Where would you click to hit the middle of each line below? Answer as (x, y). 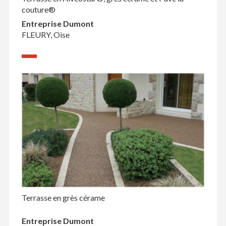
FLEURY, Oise (45, 34)
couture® (38, 9)
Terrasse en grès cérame (63, 197)
